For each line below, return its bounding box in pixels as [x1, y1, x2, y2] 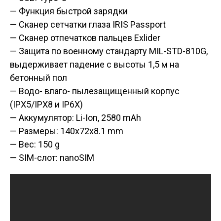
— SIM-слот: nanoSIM [10, 152, 94, 163]
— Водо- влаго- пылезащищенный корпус [10, 86, 180, 96]
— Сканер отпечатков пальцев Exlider [10, 33, 160, 43]
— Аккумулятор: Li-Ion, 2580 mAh [10, 112, 141, 123]
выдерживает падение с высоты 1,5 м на [10, 59, 179, 70]
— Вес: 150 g [10, 139, 60, 149]
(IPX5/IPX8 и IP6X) [10, 99, 83, 110]
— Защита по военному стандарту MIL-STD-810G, [10, 46, 208, 56]
